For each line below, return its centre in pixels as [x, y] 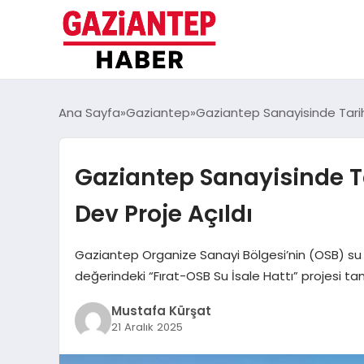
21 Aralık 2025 [147, 327]
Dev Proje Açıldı [163, 214]
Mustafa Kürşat [161, 310]
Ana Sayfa [89, 113]
